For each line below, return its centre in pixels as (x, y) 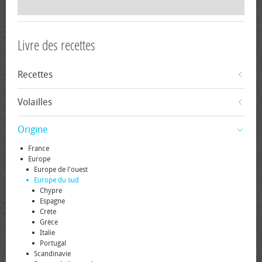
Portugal (53, 243)
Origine (33, 130)
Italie (47, 233)
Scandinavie (52, 254)
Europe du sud (56, 180)
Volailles (35, 102)
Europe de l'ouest (61, 170)
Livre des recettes (56, 46)
